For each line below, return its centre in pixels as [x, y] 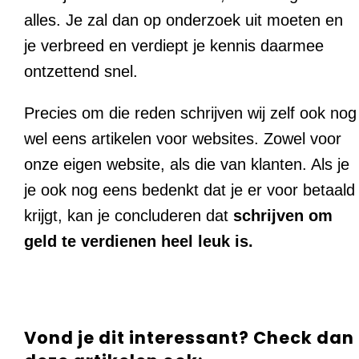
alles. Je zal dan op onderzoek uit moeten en [184, 20]
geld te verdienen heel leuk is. [139, 242]
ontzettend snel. [81, 72]
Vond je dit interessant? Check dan [189, 338]
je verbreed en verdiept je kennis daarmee [174, 46]
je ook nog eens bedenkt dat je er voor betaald [190, 190]
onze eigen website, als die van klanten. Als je [187, 165]
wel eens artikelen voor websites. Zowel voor [183, 139]
